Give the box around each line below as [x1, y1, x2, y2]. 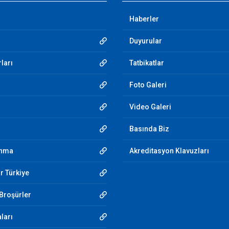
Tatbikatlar [129, 59, 164, 67]
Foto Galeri [129, 81, 167, 89]
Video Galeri [129, 103, 171, 111]
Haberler [129, 15, 159, 23]
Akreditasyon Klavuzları [129, 147, 209, 155]
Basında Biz [129, 125, 169, 133]
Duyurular [129, 37, 162, 45]
